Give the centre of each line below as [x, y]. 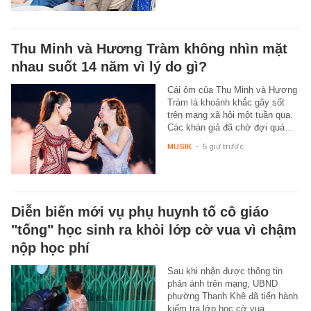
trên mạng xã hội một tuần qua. [230, 115]
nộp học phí [50, 248]
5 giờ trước [223, 147]
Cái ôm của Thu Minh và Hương [232, 90]
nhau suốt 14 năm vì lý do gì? [109, 67]
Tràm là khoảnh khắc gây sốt [226, 103]
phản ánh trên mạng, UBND [222, 284]
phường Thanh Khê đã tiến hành [232, 296]
